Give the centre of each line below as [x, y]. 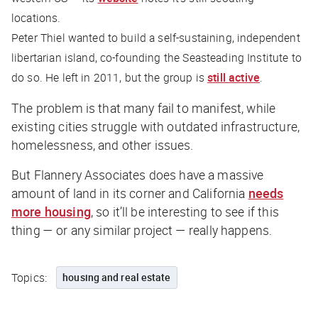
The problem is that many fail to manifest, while [144, 108]
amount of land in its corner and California [130, 193]
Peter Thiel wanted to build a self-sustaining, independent [156, 37]
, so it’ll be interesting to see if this [185, 211]
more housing [51, 211]
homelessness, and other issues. [103, 144]
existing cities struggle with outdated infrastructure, [156, 126]
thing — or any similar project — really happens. [142, 230]
